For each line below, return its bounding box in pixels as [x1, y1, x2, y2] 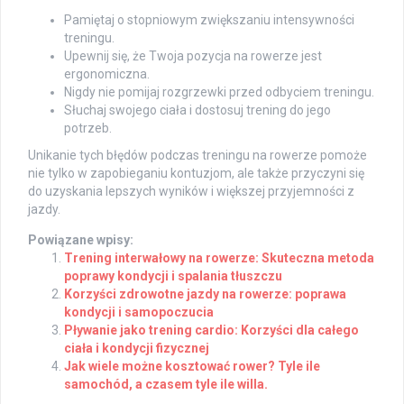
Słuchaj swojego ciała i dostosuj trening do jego [64, 103, 331, 118]
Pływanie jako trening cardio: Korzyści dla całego [64, 323, 359, 338]
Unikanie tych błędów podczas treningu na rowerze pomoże [28, 148, 367, 163]
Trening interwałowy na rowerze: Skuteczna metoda [64, 251, 374, 266]
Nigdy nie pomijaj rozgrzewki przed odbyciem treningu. [64, 85, 374, 100]
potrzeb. [64, 121, 112, 136]
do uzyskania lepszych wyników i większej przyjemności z [28, 184, 354, 199]
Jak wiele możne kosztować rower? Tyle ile [64, 359, 320, 374]
